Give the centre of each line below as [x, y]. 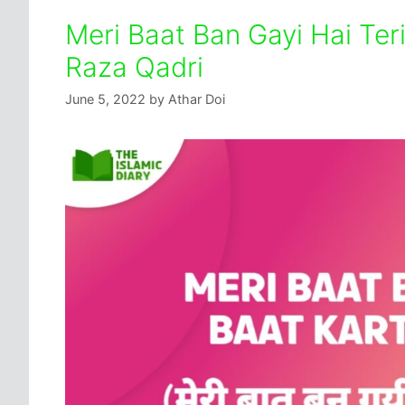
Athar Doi [197, 99]
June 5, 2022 [105, 99]
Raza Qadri [134, 67]
